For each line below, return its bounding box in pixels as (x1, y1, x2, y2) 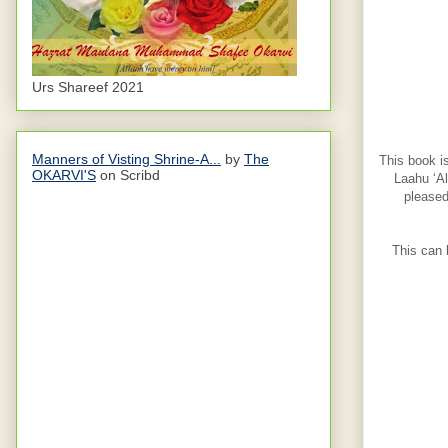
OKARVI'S (32, 166, 96, 183)
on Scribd (96, 166, 160, 183)
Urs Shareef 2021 (32, 78, 144, 95)
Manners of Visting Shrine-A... (32, 150, 221, 167)
